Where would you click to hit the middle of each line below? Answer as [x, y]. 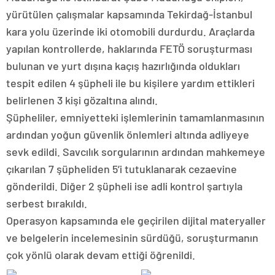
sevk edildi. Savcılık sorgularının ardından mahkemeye [136, 152]
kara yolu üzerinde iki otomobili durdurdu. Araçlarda [130, 31]
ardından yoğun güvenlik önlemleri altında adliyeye [128, 134]
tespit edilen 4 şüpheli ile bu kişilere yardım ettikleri [130, 83]
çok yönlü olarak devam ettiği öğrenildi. [101, 255]
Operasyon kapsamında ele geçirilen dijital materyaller [136, 220]
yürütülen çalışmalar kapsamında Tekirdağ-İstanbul [129, 14]
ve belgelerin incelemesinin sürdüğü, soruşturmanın [132, 238]
